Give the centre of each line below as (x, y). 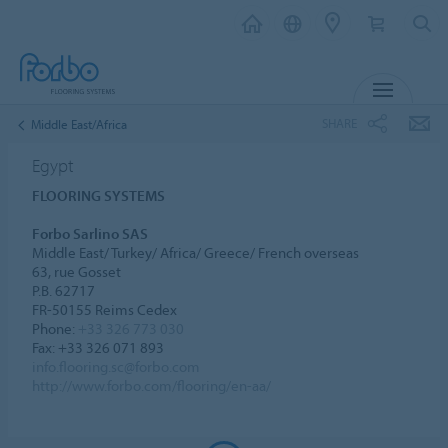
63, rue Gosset (77, 271)
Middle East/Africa (79, 123)
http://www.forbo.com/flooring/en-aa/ (152, 385)
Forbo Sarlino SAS (90, 233)
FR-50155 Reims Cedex (105, 309)
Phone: (55, 328)
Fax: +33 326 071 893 (98, 347)
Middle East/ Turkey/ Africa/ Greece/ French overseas (196, 252)
